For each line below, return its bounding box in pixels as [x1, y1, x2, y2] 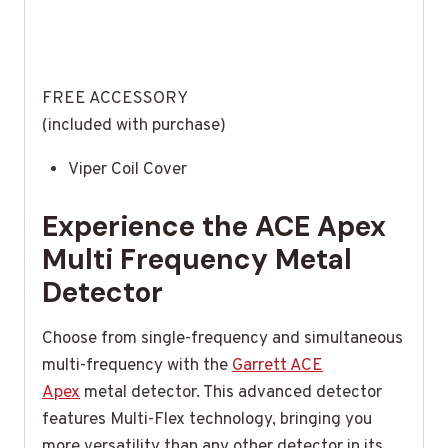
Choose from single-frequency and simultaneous [42, 327, 403, 350]
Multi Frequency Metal [42, 240, 352, 278]
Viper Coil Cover [67, 159, 187, 182]
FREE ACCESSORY [42, 88, 188, 111]
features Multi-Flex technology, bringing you [42, 408, 372, 431]
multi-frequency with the [42, 354, 232, 377]
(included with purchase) [42, 115, 226, 138]
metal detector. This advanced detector [80, 381, 382, 404]
